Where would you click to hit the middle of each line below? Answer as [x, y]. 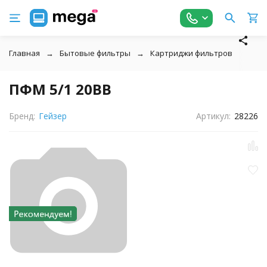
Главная [24, 53]
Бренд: [22, 116]
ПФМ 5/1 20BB [60, 89]
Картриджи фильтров [191, 53]
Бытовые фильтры [95, 53]
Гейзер [52, 116]
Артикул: [214, 116]
